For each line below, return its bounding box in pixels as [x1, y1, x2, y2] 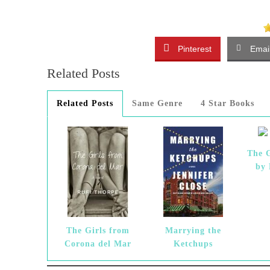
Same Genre [132, 99, 183, 108]
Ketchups [173, 239, 213, 248]
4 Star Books [201, 99, 254, 108]
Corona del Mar [64, 239, 132, 248]
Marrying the [165, 226, 221, 235]
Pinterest [177, 44, 212, 54]
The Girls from [66, 226, 130, 235]
